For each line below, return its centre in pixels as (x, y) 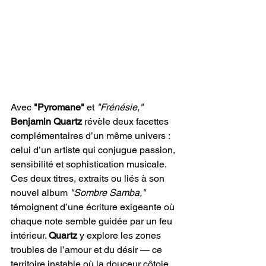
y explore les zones (120, 235)
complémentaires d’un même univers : (91, 136)
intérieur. (30, 235)
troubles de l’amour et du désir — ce (88, 250)
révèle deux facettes (126, 121)
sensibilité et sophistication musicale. (90, 164)
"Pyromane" (58, 107)
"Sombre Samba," (108, 193)
